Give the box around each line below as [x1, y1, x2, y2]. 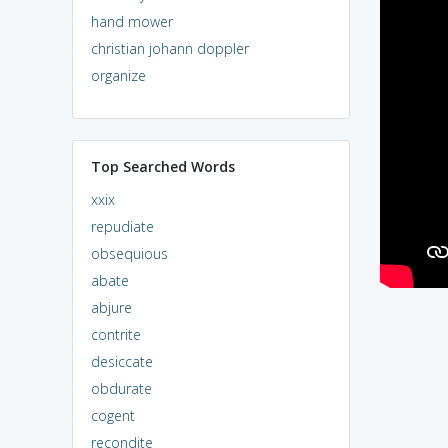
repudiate [90, 216, 154, 236]
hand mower [90, 11, 173, 31]
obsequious [90, 243, 168, 263]
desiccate [90, 351, 153, 371]
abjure [90, 297, 132, 317]
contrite [90, 324, 141, 344]
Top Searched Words [90, 156, 235, 176]
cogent [90, 405, 135, 425]
